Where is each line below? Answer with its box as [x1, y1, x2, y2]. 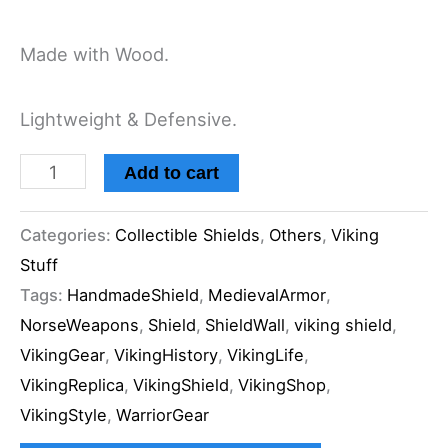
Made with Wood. [20, 43, 169, 66]
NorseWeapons [20, 314, 139, 335]
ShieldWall [205, 314, 285, 335]
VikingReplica [20, 374, 124, 395]
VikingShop [238, 374, 326, 395]
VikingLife [227, 344, 304, 365]
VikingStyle [20, 404, 107, 425]
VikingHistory [114, 344, 218, 365]
